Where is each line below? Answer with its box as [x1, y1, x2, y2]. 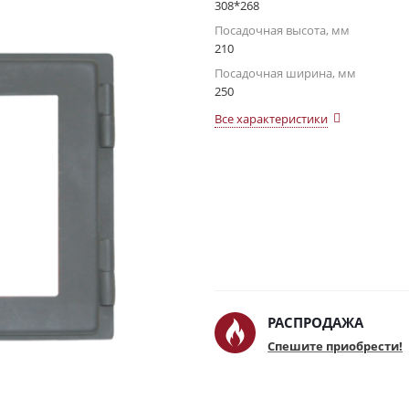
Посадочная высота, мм [215, 22, 350, 38]
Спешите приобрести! [267, 338, 403, 354]
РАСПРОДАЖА [267, 313, 363, 331]
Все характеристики [215, 110, 328, 127]
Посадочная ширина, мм [215, 65, 356, 81]
